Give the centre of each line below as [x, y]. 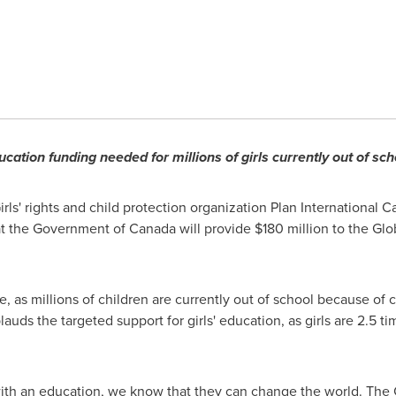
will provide [215, 228]
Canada [152, 228]
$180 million [291, 228]
